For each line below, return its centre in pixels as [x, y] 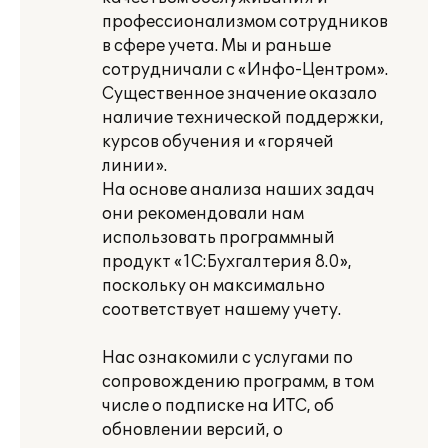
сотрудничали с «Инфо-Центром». [245, 70]
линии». [134, 166]
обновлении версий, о [192, 430]
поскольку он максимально [213, 286]
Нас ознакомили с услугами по [227, 358]
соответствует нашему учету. [221, 310]
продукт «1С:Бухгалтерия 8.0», [227, 262]
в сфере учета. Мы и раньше [216, 46]
